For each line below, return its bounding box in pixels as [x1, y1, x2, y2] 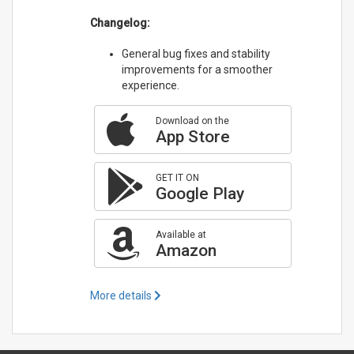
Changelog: [89, 17, 150, 30]
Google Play [155, 184, 244, 204]
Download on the [155, 115, 229, 127]
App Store [155, 127, 230, 147]
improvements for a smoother [121, 63, 273, 77]
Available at [155, 229, 206, 241]
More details [89, 289, 154, 303]
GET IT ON [155, 172, 199, 184]
